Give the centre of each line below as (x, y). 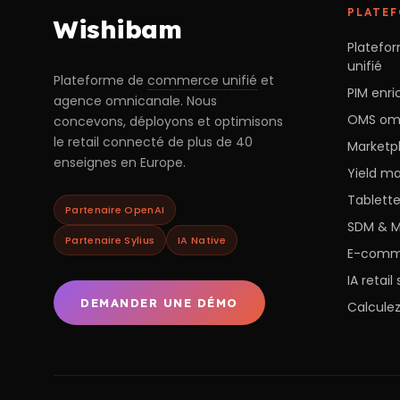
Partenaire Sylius (110, 240)
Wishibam (117, 29)
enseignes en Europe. (120, 162)
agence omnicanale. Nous (135, 100)
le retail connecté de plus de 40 (153, 142)
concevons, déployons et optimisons (168, 121)
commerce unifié (202, 80)
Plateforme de (100, 80)
